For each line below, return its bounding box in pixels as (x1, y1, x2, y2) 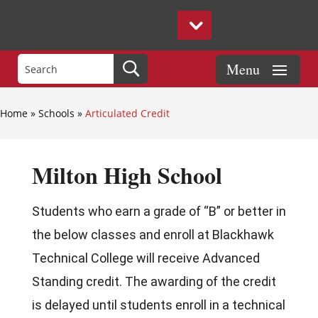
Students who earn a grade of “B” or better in (31, 204, 286, 219)
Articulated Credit (85, 106, 170, 120)
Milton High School (31, 158, 222, 192)
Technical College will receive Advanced (31, 251, 260, 265)
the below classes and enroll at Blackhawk (31, 227, 274, 242)
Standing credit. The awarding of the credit (31, 274, 276, 289)
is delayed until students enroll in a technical (31, 297, 285, 312)
